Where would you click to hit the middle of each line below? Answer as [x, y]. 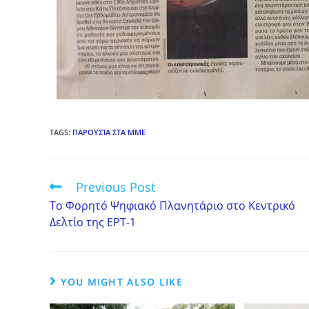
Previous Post [116, 187]
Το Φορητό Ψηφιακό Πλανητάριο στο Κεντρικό [172, 206]
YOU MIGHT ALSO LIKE [122, 282]
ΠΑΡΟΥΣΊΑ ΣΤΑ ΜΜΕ [109, 132]
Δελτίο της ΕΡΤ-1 [93, 222]
